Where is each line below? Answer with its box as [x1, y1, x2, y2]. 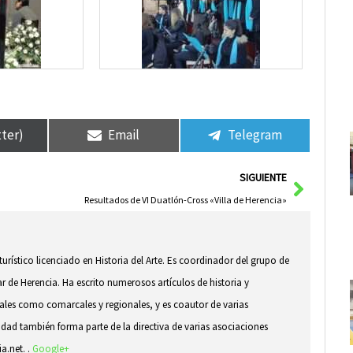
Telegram [228, 126, 283, 144]
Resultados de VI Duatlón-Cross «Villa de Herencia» [84, 193, 288, 206]
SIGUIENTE [240, 170, 288, 184]
